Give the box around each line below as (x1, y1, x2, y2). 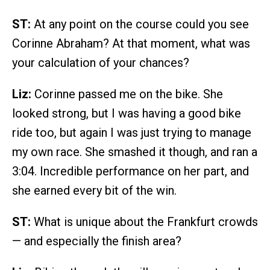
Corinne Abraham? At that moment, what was (12, 36, 250, 51)
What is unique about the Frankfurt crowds (31, 214, 258, 229)
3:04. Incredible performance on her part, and (12, 163, 249, 178)
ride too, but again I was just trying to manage (12, 125, 251, 140)
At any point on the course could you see (31, 16, 249, 31)
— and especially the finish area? (12, 233, 181, 248)
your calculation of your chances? (12, 55, 189, 70)
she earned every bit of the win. (12, 183, 177, 198)
